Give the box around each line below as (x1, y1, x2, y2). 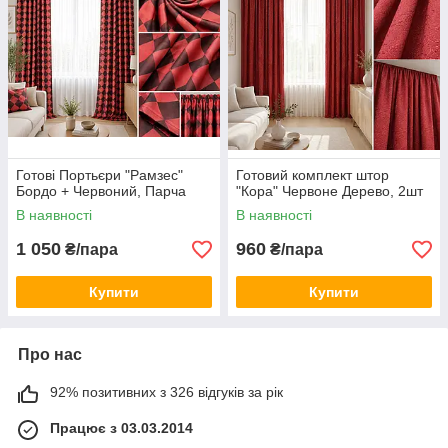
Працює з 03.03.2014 (50, 420, 193, 437)
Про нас (18, 346, 82, 364)
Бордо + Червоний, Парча (16, 183, 186, 200)
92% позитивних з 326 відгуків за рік (50, 384, 283, 401)
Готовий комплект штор (236, 167, 389, 184)
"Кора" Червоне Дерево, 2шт (236, 183, 423, 200)
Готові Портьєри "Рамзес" (16, 167, 183, 184)
